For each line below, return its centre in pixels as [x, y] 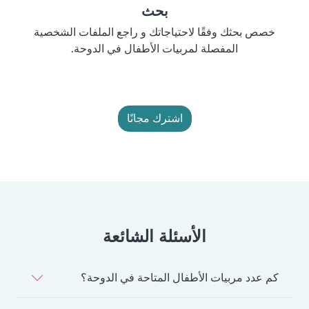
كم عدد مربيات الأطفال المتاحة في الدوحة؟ [180, 277]
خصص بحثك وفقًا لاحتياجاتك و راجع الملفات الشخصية [154, 32]
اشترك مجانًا [154, 118]
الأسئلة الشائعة [154, 236]
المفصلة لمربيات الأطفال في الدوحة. [154, 48]
